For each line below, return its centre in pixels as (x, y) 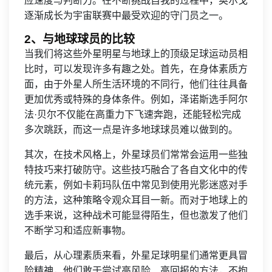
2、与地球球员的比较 (80, 39)
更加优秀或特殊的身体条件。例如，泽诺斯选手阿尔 (136, 99)
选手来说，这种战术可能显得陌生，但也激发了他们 (136, 215)
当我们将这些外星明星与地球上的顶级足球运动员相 (136, 54)
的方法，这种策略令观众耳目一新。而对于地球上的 (136, 200)
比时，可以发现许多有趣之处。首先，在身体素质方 (136, 69)
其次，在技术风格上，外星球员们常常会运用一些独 (136, 155)
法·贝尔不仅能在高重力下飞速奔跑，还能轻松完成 (133, 114)
